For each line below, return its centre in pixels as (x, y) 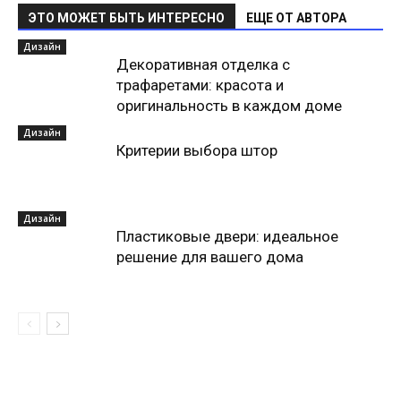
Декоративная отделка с (203, 64)
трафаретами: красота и (200, 85)
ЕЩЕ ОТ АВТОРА (296, 18)
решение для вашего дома (210, 257)
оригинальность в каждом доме (229, 106)
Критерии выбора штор (197, 150)
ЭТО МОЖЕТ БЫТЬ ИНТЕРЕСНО (127, 18)
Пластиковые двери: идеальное (227, 236)
